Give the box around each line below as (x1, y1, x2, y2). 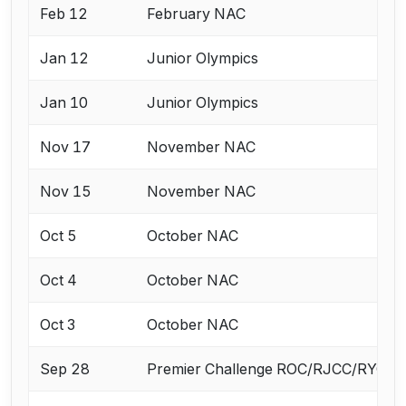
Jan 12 (40, 49, 90, 68)
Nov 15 (40, 182, 92, 201)
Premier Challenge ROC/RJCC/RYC (147, 360, 387, 379)
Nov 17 (40, 138, 92, 157)
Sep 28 (40, 360, 91, 379)
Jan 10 (40, 93, 89, 112)
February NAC (147, 5, 246, 24)
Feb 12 (40, 5, 89, 24)
